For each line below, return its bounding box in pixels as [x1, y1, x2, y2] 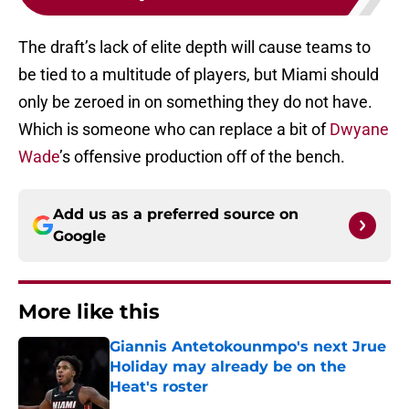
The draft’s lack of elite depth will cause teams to [18, 37, 371, 58]
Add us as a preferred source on [53, 205, 299, 224]
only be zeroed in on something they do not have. [18, 92, 372, 112]
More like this [18, 299, 160, 325]
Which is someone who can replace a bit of [18, 120, 330, 140]
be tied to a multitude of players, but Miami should [18, 65, 379, 85]
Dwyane [330, 120, 389, 140]
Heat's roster [110, 378, 208, 396]
